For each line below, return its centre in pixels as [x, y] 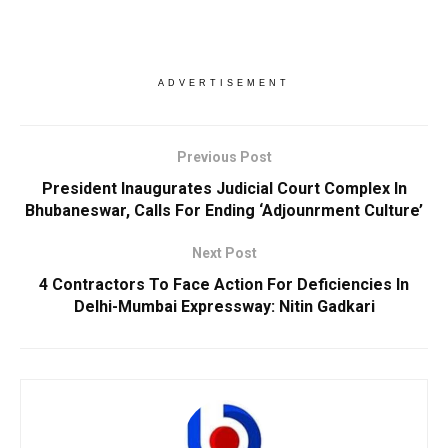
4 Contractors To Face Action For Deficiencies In [224, 284]
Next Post [224, 252]
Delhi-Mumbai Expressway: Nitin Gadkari [224, 306]
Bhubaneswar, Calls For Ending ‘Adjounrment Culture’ [224, 210]
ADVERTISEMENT [224, 82]
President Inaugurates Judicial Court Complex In [224, 188]
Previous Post [224, 156]
